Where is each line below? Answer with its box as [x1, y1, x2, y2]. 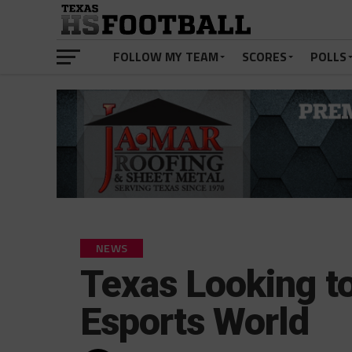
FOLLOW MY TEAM [113, 47, 218, 66]
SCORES [242, 47, 287, 66]
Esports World [80, 299, 310, 345]
